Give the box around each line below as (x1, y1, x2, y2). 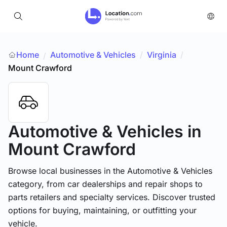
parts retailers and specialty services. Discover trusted (8, 192, 215, 202)
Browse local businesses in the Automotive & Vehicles (8, 166, 212, 176)
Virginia (147, 50, 176, 60)
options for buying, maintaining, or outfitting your (8, 205, 197, 215)
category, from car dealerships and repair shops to (8, 179, 203, 189)
